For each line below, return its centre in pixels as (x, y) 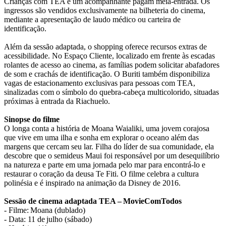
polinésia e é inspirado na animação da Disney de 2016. (93, 183)
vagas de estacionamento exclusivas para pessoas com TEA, (100, 83)
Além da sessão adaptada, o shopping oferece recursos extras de (105, 47)
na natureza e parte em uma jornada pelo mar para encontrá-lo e (105, 165)
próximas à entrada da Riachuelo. (58, 101)
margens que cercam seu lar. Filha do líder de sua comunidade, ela (109, 147)
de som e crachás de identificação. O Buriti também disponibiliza (107, 74)
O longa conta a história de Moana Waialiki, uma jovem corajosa (107, 129)
